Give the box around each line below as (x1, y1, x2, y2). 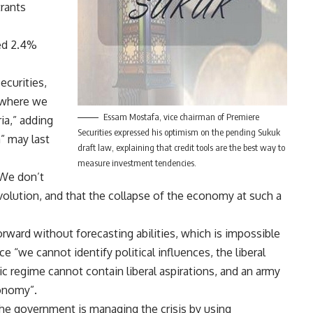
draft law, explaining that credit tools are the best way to (77, 142, 285, 154)
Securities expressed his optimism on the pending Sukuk (77, 126, 280, 138)
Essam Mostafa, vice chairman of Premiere (103, 111, 259, 123)
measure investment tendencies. (77, 157, 196, 169)
